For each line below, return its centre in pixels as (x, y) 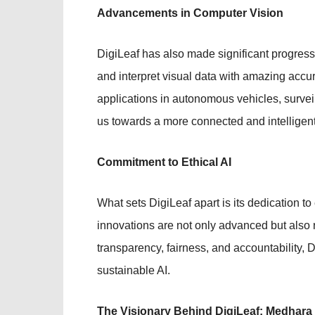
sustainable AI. (134, 270)
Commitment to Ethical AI (164, 162)
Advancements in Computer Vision (190, 13)
